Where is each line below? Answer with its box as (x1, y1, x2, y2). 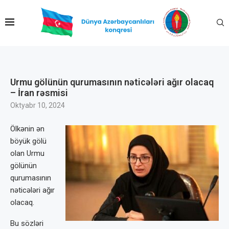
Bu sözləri (10, 219, 43, 228)
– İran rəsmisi (10, 87, 68, 98)
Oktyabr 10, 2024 (10, 101, 65, 109)
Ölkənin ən (10, 124, 44, 133)
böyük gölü (10, 136, 47, 146)
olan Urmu (10, 149, 44, 158)
